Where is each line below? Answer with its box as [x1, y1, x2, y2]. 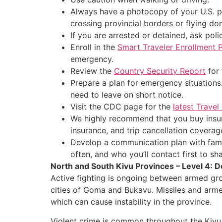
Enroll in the [70, 42, 117, 53]
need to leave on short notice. [70, 90, 183, 100]
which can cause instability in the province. [51, 197, 212, 207]
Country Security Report [114, 66, 206, 76]
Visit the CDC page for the [70, 102, 173, 112]
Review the [70, 66, 114, 76]
